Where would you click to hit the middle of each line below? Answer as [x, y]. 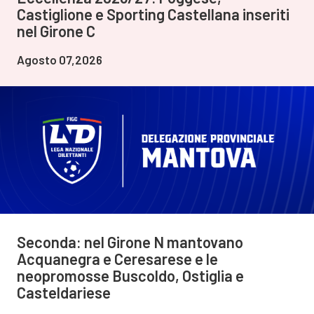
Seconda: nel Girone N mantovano [130, 242]
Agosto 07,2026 [60, 60]
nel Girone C [56, 31]
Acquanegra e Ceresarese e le [117, 259]
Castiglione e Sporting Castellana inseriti [153, 14]
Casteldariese [64, 293]
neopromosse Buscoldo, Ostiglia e [130, 276]
